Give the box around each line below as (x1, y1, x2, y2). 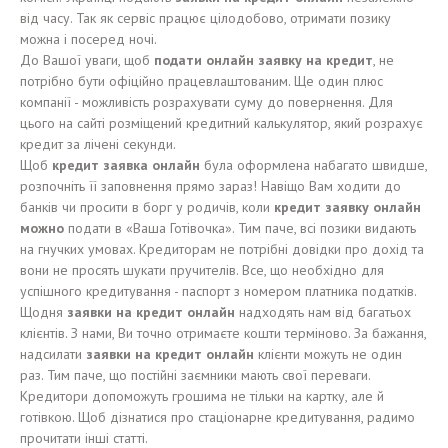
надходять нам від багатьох (239, 303, 411, 321)
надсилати (20, 345, 86, 363)
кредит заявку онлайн (274, 198, 421, 216)
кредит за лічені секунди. (20, 135, 176, 153)
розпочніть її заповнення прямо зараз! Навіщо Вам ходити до (20, 177, 401, 195)
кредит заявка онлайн (52, 156, 200, 174)
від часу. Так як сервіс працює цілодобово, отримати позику (20, 9, 391, 27)
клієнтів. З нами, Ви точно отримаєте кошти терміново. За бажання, (20, 324, 426, 342)
